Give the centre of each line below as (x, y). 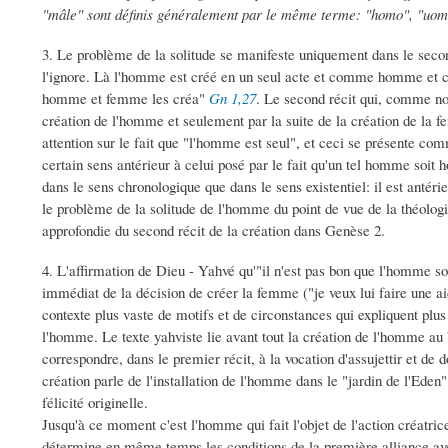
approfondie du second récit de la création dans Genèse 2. (213, 230)
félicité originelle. (95, 402)
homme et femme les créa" (125, 98)
